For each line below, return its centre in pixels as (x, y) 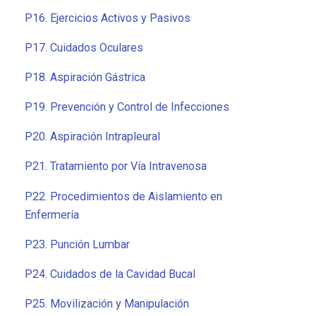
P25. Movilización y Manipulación (107, 303)
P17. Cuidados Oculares (84, 47)
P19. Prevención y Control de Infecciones (127, 107)
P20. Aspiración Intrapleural (92, 137)
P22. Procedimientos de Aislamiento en (123, 196)
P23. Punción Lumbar (77, 244)
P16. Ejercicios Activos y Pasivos (108, 18)
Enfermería (52, 214)
